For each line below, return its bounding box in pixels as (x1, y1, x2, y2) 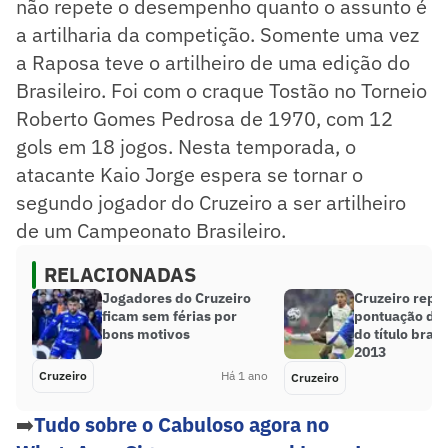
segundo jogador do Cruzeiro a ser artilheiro (16, 188, 406, 216)
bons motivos (102, 324, 190, 343)
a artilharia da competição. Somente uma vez (16, 20, 419, 48)
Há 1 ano (221, 367, 268, 383)
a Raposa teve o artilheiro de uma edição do (16, 48, 410, 76)
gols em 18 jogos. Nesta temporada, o (16, 132, 356, 160)
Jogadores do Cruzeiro (102, 288, 251, 307)
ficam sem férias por (102, 306, 237, 325)
